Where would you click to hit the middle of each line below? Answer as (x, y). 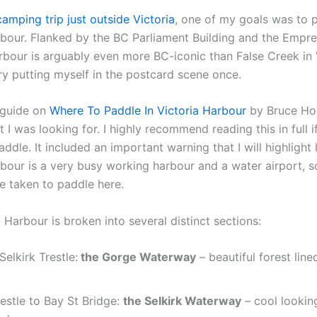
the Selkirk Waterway (182, 301)
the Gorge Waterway (137, 257)
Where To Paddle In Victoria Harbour (148, 111)
